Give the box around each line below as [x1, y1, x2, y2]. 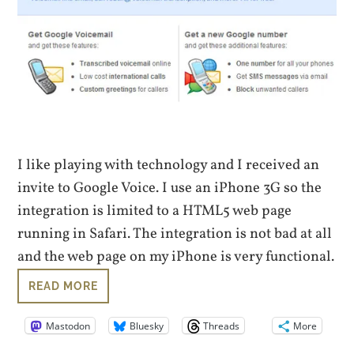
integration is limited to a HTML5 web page [17, 200, 292, 221]
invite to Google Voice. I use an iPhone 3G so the [17, 177, 322, 198]
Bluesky [130, 318, 164, 333]
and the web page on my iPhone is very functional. [17, 246, 335, 267]
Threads [203, 318, 240, 333]
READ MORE [28, 278, 99, 292]
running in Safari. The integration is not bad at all [17, 223, 333, 244]
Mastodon [46, 318, 91, 333]
